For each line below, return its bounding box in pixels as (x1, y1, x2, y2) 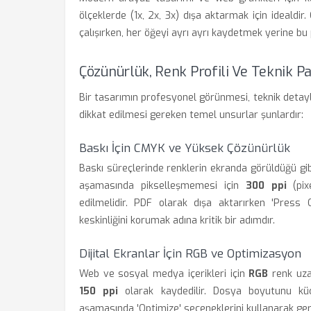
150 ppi (79, 285, 119, 298)
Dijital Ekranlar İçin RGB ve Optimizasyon (79, 246, 301, 262)
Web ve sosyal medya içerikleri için (79, 267, 249, 280)
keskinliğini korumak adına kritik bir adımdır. (79, 214, 275, 227)
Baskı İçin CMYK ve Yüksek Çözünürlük (79, 140, 290, 156)
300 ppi (245, 179, 287, 192)
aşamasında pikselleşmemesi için (79, 179, 246, 192)
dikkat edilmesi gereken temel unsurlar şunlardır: (79, 108, 303, 121)
